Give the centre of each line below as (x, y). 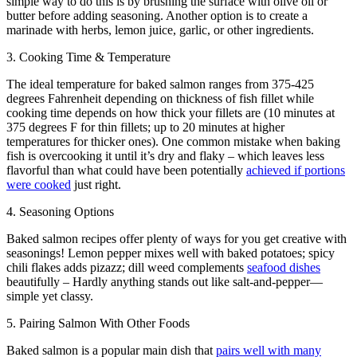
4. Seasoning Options (60, 212)
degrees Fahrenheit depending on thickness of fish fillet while (160, 99)
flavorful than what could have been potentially (126, 171)
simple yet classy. (50, 296)
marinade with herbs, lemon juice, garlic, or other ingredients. (160, 30)
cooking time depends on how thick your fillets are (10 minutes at (171, 113)
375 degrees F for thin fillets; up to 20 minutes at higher (145, 127)
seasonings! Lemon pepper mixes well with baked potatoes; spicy (171, 253)
